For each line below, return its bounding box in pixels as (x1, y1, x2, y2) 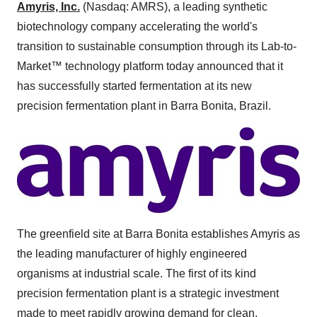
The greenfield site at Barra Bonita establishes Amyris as (17, 228, 300, 240)
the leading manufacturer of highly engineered (17, 248, 247, 260)
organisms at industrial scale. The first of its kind (17, 267, 256, 279)
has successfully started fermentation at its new (17, 80, 252, 92)
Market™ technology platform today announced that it (17, 60, 283, 72)
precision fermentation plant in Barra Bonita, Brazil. (17, 100, 271, 112)
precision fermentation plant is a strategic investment (17, 287, 279, 299)
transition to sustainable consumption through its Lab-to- (17, 40, 296, 52)
